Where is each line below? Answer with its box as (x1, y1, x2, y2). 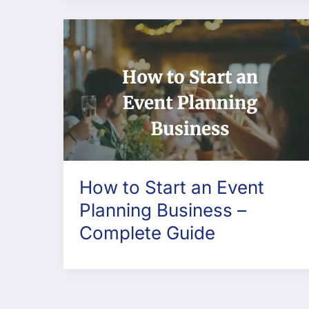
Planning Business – (79, 199, 246, 221)
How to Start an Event (79, 177, 264, 199)
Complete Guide (79, 222, 215, 244)
